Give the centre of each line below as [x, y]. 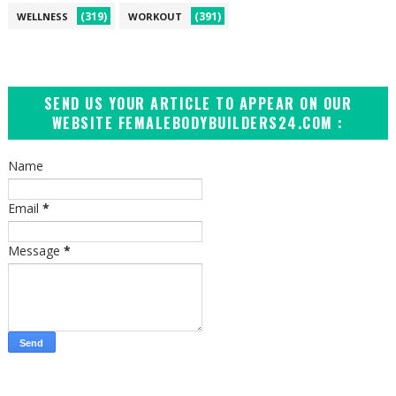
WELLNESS [42, 16]
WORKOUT [155, 16]
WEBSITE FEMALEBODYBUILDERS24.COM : [198, 122]
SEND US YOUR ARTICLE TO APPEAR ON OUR [198, 103]
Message [35, 250]
